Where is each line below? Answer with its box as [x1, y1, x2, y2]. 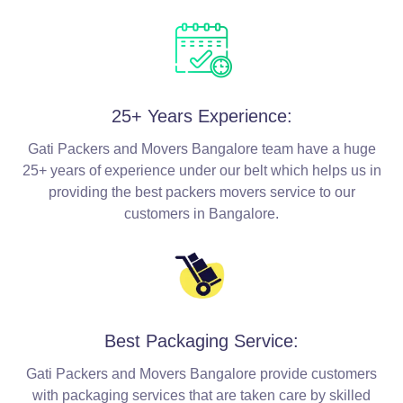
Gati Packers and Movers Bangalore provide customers [26, 365, 377, 381]
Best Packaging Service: [104, 330, 299, 351]
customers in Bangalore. [124, 205, 279, 221]
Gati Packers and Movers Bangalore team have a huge [27, 140, 376, 157]
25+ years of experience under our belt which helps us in [22, 162, 381, 178]
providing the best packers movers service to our [48, 184, 355, 200]
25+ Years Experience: [111, 105, 292, 126]
